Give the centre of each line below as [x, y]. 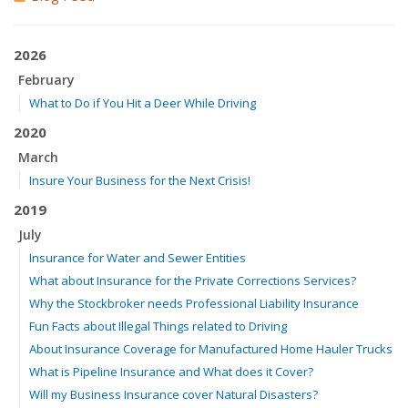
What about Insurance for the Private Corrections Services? [193, 280]
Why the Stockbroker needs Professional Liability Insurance [194, 303]
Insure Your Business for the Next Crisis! [140, 180]
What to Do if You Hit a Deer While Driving [143, 103]
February [46, 80]
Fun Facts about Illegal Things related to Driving [158, 326]
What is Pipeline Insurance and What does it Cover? [171, 372]
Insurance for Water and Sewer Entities [138, 258]
